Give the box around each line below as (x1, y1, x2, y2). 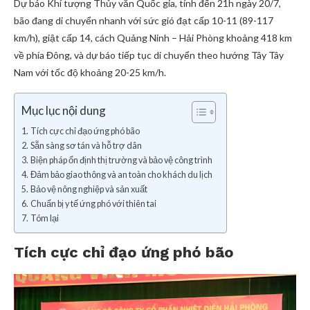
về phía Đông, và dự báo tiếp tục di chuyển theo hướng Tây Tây (14, 49, 284, 61)
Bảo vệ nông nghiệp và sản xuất (30, 184, 147, 194)
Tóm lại (30, 213, 59, 224)
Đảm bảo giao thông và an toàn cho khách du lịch (30, 170, 212, 180)
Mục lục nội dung (21, 103, 106, 118)
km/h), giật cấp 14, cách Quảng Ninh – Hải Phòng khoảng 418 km (14, 32, 292, 44)
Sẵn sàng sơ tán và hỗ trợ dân (30, 140, 142, 151)
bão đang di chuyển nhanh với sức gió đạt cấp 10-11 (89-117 (14, 15, 273, 26)
